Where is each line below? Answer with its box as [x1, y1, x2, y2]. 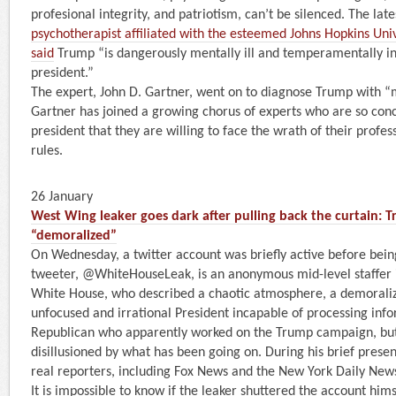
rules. [31, 143, 63, 158]
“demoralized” [31, 228, 117, 243]
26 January [31, 189, 93, 204]
